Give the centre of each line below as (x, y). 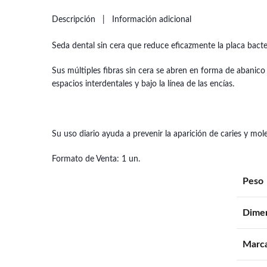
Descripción (74, 20)
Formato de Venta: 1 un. (96, 159)
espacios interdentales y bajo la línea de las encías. (143, 84)
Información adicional (152, 20)
